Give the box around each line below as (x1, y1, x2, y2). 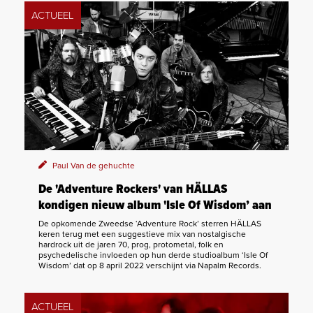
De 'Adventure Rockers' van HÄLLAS (38, 181, 227, 198)
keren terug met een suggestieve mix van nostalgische (38, 228, 246, 239)
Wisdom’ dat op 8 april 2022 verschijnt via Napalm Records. (38, 260, 261, 270)
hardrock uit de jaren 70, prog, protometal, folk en (38, 239, 224, 249)
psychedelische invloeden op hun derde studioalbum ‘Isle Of (38, 249, 268, 260)
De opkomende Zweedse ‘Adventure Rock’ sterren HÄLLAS (38, 218, 261, 228)
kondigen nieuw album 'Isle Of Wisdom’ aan (38, 197, 272, 214)
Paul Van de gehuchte (52, 160, 135, 170)
